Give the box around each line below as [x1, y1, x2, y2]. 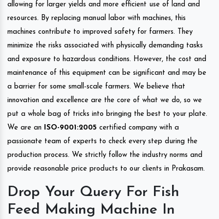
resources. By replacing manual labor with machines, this [7, 14, 186, 22]
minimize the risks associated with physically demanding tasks [7, 42, 203, 49]
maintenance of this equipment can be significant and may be [7, 69, 206, 77]
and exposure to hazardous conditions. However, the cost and [7, 55, 206, 63]
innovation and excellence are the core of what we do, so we [7, 96, 202, 104]
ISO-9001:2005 [44, 124, 97, 131]
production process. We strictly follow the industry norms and [7, 151, 202, 159]
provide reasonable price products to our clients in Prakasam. [7, 165, 205, 173]
